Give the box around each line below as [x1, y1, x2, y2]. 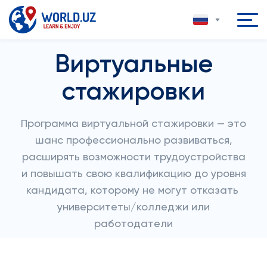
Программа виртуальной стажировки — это [21, 119, 246, 129]
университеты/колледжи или [57, 202, 210, 213]
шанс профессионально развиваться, [35, 135, 232, 146]
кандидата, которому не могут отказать [26, 185, 241, 196]
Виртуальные [54, 52, 213, 77]
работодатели [94, 219, 173, 229]
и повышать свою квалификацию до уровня [21, 169, 246, 179]
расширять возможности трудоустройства [21, 152, 246, 163]
